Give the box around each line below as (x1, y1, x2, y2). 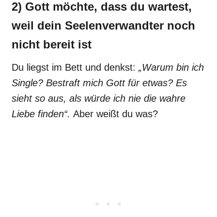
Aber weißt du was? (73, 108, 158, 119)
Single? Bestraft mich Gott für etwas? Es (12, 77, 187, 88)
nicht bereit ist (12, 38, 92, 51)
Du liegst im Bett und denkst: (12, 62, 139, 73)
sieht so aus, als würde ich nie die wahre (12, 93, 186, 104)
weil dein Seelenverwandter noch (12, 19, 195, 32)
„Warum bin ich (139, 62, 204, 73)
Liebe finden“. (12, 108, 73, 119)
